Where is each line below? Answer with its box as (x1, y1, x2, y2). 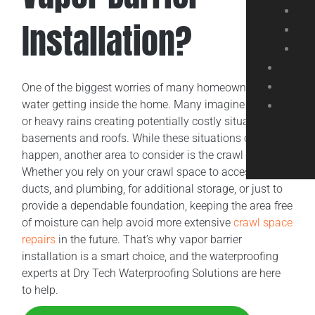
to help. (22, 283, 59, 297)
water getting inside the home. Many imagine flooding (22, 97, 289, 111)
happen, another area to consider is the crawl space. (22, 148, 279, 162)
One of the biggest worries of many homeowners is (22, 80, 273, 94)
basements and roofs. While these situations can (22, 131, 263, 145)
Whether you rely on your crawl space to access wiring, (22, 165, 292, 179)
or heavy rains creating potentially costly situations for (22, 114, 290, 128)
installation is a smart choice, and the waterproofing (22, 249, 279, 263)
